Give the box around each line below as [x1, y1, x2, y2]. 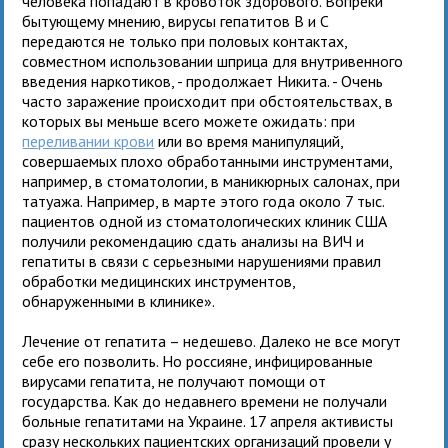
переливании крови [22, 130, 155, 151]
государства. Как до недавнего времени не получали [22, 390, 388, 411]
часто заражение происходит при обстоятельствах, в [22, 90, 394, 111]
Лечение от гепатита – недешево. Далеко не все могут [22, 330, 402, 351]
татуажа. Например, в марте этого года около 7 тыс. [22, 190, 385, 211]
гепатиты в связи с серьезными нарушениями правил [22, 250, 382, 271]
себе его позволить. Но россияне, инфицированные [22, 350, 374, 371]
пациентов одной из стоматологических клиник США [22, 210, 388, 231]
